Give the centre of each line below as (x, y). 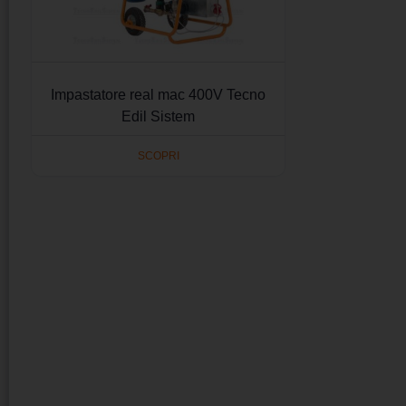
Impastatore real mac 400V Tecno (159, 94)
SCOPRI (158, 155)
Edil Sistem (159, 116)
